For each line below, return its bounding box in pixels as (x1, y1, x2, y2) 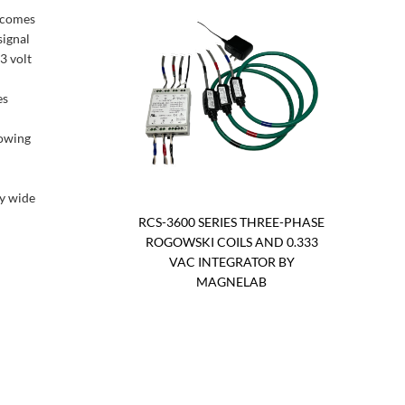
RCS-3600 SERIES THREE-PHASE (138, 214, 325, 231)
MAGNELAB (196, 274, 267, 290)
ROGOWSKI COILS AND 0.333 (145, 234, 318, 250)
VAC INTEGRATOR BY (168, 254, 295, 270)
